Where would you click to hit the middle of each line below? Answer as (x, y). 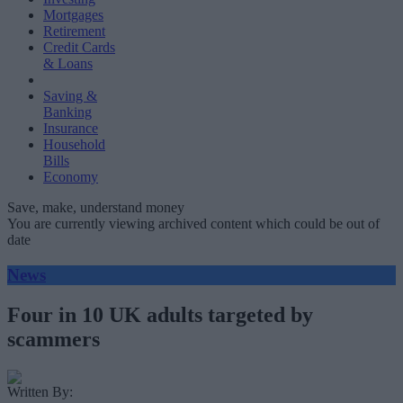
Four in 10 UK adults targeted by (160, 314)
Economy (71, 177)
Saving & (70, 96)
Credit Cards (79, 47)
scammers (54, 339)
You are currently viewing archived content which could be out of (193, 224)
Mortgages (73, 15)
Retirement (74, 31)
